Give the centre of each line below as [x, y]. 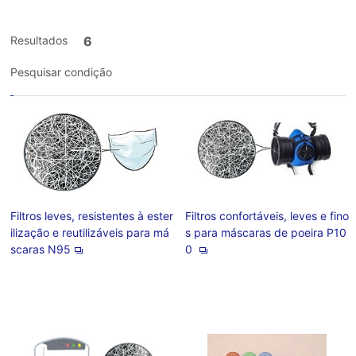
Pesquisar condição [62, 72]
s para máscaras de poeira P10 [265, 232]
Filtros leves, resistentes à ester [92, 216]
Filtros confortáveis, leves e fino [267, 216]
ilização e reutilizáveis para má [90, 232]
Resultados [39, 40]
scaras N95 [41, 249]
